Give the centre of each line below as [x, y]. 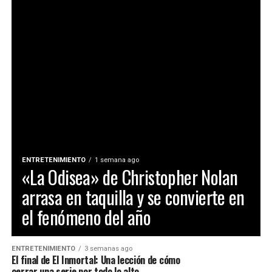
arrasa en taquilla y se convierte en [133, 197]
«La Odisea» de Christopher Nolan [130, 177]
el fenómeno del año [86, 217]
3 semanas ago [108, 249]
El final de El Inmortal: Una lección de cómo [96, 260]
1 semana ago [117, 160]
